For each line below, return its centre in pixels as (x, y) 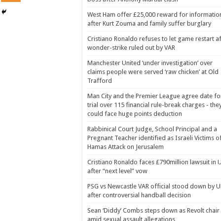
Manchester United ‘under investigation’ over (150, 63)
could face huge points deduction (135, 114)
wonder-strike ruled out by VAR (131, 48)
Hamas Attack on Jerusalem (126, 147)
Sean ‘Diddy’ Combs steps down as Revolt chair (153, 210)
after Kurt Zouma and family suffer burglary (149, 23)
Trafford (100, 81)
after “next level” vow (117, 171)
